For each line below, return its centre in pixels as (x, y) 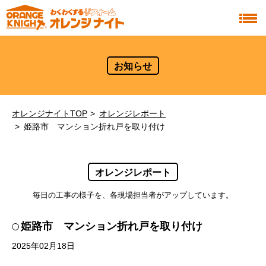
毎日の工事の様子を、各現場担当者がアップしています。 (133, 195)
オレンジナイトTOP (50, 113)
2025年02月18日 (43, 246)
